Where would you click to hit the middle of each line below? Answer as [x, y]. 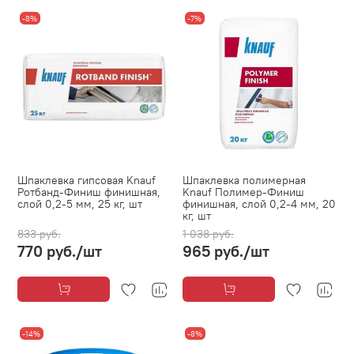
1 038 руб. [208, 234]
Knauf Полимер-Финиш [243, 192]
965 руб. [213, 251]
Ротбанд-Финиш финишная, [89, 192]
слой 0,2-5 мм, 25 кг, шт [80, 204]
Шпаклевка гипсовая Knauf [87, 181]
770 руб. [47, 251]
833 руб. [39, 234]
